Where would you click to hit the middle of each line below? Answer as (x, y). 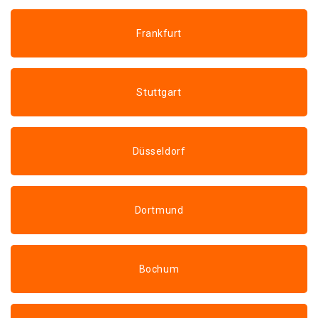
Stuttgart (159, 92)
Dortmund (159, 210)
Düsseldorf (159, 151)
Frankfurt (159, 33)
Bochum (159, 269)
